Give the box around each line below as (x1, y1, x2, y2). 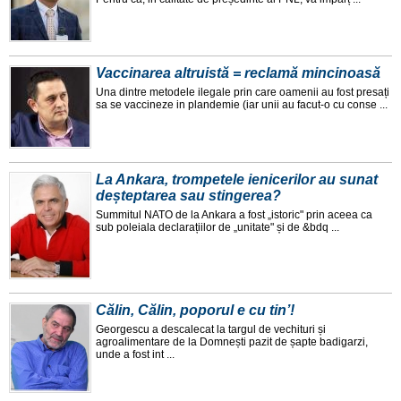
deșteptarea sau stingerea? (96, 188, 281, 204)
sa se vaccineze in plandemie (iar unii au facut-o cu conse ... (96, 98, 388, 112)
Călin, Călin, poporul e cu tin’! (96, 303, 294, 319)
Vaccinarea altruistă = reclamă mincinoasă (96, 65, 380, 81)
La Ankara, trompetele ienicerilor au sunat (96, 172, 378, 188)
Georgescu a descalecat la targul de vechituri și (96, 323, 326, 337)
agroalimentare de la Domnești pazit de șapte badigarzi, (96, 336, 368, 349)
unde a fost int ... (96, 348, 175, 362)
